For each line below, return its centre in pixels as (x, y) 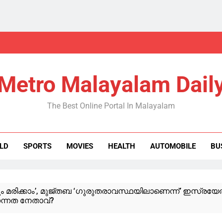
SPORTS (38, 146)
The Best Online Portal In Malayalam (111, 106)
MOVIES (80, 146)
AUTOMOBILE (173, 146)
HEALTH (122, 146)
